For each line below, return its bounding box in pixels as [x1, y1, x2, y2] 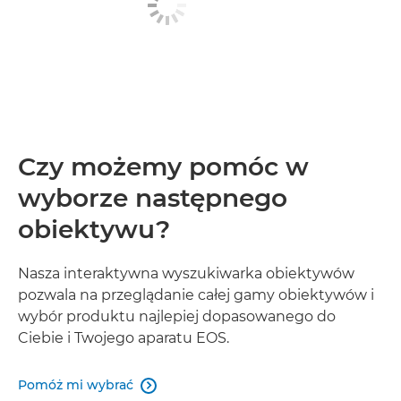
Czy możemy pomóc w [18, 150, 309, 182]
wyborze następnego [18, 182, 287, 213]
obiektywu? [18, 213, 170, 244]
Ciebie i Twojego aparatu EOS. [18, 328, 229, 346]
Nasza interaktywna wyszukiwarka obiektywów [18, 264, 354, 282]
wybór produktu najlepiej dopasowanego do [18, 307, 336, 325]
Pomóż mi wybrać [18, 376, 133, 393]
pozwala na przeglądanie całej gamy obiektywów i [18, 286, 374, 303]
